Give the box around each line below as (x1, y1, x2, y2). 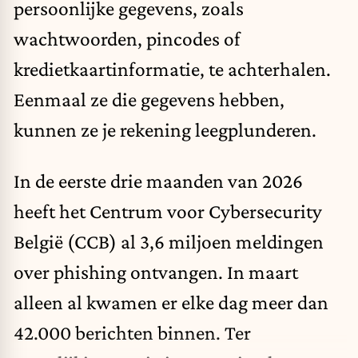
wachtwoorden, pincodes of (14, 27, 241, 50)
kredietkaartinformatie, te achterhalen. (14, 58, 331, 81)
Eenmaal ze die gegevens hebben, (14, 88, 284, 111)
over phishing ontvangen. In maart (14, 260, 298, 283)
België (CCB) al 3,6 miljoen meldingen (14, 229, 324, 253)
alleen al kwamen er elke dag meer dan (14, 290, 328, 313)
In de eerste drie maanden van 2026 (14, 169, 303, 192)
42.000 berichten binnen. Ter (14, 320, 251, 344)
